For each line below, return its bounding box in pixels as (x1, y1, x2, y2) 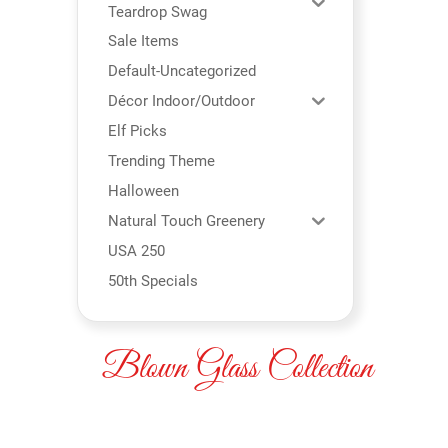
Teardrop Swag (108, 3, 207, 22)
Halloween (108, 182, 179, 201)
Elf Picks (108, 122, 167, 141)
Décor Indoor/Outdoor (108, 92, 255, 111)
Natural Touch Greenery (108, 212, 265, 231)
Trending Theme (108, 152, 215, 171)
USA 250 (108, 242, 165, 261)
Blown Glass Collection (102, 347, 373, 392)
